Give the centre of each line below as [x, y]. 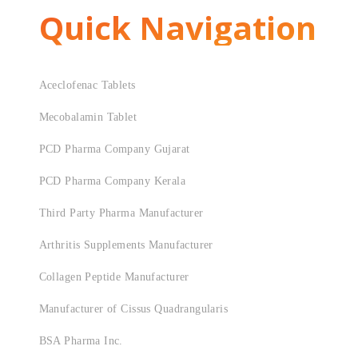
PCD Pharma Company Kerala [112, 181]
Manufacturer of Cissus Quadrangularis [133, 309]
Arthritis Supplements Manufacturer [126, 245]
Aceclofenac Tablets [87, 85]
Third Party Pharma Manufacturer [121, 213]
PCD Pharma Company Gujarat [114, 149]
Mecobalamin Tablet [88, 117]
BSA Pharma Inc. [81, 341]
